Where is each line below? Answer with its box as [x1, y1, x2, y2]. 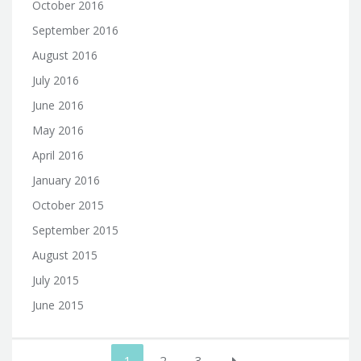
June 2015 [32, 297, 84, 313]
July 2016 [32, 72, 79, 88]
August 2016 [32, 47, 98, 63]
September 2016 [32, 22, 118, 38]
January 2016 [32, 172, 100, 188]
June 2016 [32, 97, 84, 113]
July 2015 [32, 272, 79, 288]
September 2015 [32, 222, 118, 238]
